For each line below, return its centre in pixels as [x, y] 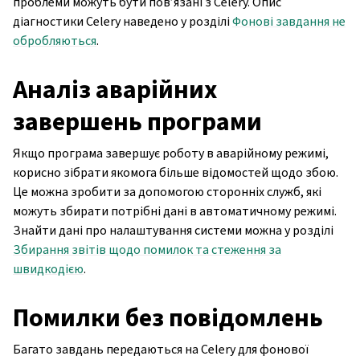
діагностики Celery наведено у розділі [123, 21]
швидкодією [48, 268]
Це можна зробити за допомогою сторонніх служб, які [167, 191]
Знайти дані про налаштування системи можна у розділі [173, 230]
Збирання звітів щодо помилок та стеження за [147, 249]
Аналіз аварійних [115, 89]
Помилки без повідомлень [168, 317]
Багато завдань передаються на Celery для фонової [161, 349]
